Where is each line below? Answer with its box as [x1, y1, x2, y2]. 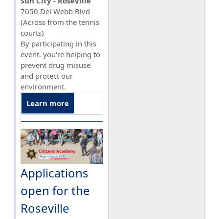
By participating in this [21, 38, 96, 48]
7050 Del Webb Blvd [21, 6, 90, 16]
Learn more [26, 98, 69, 108]
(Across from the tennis [21, 17, 99, 27]
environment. [21, 81, 66, 91]
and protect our [21, 70, 73, 81]
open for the [21, 182, 90, 198]
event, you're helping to [21, 49, 100, 59]
